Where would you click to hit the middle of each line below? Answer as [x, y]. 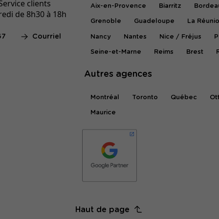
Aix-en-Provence [119, 6]
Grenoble [106, 22]
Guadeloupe [154, 22]
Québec [184, 97]
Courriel [47, 37]
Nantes [135, 37]
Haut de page [103, 210]
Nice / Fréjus [180, 37]
